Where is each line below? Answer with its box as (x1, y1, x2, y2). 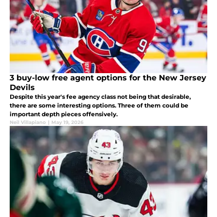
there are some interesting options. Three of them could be (10, 101, 188, 109)
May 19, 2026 (51, 119, 83, 125)
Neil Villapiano (10, 119, 46, 125)
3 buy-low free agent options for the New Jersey (10, 73, 206, 82)
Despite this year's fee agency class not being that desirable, (10, 93, 191, 100)
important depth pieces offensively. (10, 110, 118, 118)
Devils (10, 82, 35, 92)
